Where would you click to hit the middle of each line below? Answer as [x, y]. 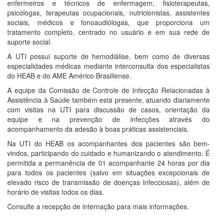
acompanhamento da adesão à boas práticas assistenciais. [98, 129]
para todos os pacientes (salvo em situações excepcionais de [108, 172]
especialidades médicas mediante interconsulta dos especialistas [108, 66]
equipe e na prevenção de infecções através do [108, 119]
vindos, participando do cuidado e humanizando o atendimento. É [108, 153]
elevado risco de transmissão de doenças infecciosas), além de [108, 182]
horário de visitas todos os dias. [56, 192]
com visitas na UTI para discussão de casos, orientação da [108, 109]
